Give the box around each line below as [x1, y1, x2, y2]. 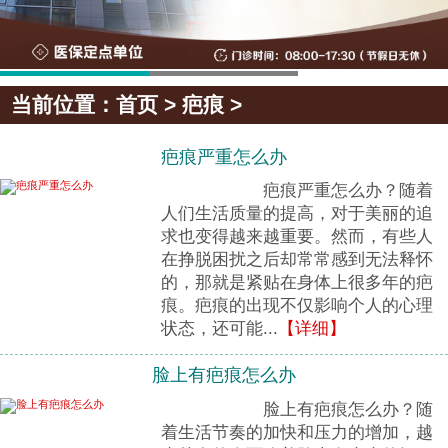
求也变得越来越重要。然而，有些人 [161, 227, 433, 247]
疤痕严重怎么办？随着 [194, 181, 433, 201]
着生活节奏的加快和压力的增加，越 [161, 422, 433, 442]
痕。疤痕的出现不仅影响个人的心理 [161, 296, 433, 316]
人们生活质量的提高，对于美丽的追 [161, 204, 433, 224]
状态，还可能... [161, 319, 278, 339]
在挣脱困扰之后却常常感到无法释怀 [161, 250, 433, 270]
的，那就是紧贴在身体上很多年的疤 [161, 273, 433, 293]
